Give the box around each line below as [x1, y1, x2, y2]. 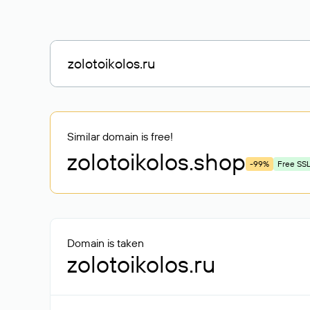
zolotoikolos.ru [67, 249, 215, 279]
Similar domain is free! [67, 129, 173, 143]
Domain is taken [67, 236, 144, 250]
